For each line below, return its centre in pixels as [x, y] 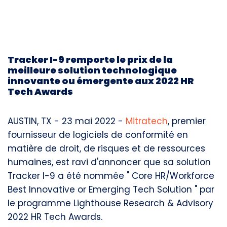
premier [189, 121]
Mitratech [147, 121]
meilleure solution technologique [92, 70]
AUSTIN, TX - [35, 121]
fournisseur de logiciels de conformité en [98, 135]
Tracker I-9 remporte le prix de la [90, 60]
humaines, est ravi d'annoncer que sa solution [109, 162]
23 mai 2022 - [94, 121]
